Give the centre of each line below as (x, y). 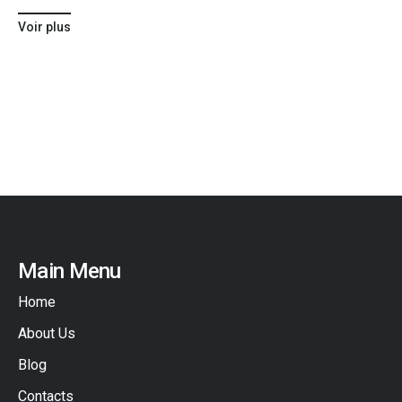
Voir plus (44, 27)
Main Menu (70, 271)
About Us (47, 334)
